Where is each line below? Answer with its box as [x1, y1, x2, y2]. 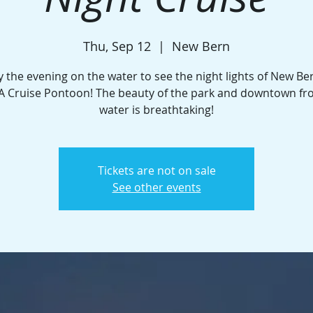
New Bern [172, 38, 230, 54]
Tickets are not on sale [97, 163, 216, 178]
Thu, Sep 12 [83, 38, 151, 54]
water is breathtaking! [99, 102, 214, 117]
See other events [112, 180, 201, 195]
